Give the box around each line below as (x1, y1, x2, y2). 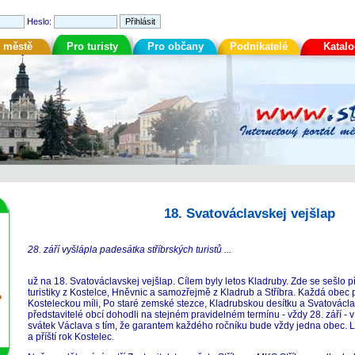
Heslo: (27, 17, 54, 26)
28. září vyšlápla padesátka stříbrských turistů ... (28, 244, 231, 255)
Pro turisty (67, 40, 118, 52)
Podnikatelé (230, 40, 288, 52)
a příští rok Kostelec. (28, 331, 116, 342)
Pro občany (147, 40, 204, 52)
